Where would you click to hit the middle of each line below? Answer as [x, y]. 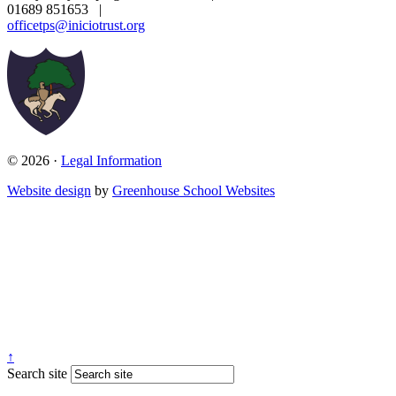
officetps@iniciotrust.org [76, 26]
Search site [37, 374]
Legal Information [111, 161]
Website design [49, 191]
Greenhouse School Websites [194, 191]
